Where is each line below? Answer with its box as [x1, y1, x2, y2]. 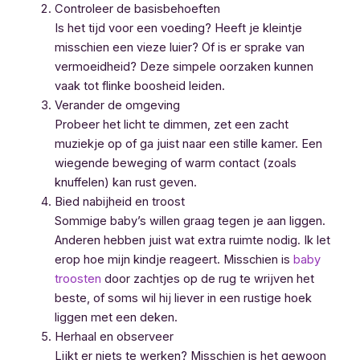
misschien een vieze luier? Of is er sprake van [54, 39, 305, 55]
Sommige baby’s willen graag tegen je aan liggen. [54, 213, 325, 228]
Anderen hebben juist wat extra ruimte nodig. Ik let [54, 232, 330, 247]
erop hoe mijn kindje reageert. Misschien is [54, 252, 293, 267]
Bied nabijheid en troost [54, 194, 185, 209]
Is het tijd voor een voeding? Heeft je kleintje [54, 20, 302, 35]
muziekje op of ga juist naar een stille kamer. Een [54, 136, 322, 151]
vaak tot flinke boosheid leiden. [54, 78, 225, 93]
